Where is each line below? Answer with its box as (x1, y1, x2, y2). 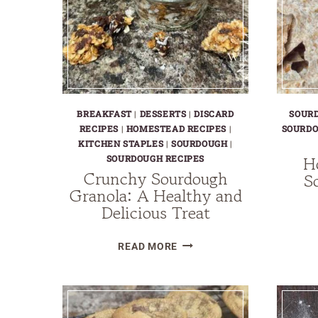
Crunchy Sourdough (83, 165, 228, 191)
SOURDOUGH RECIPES (106, 152, 205, 164)
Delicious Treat (101, 199, 210, 225)
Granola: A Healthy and (69, 182, 242, 208)
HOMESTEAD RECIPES (126, 122, 226, 134)
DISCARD (194, 107, 234, 119)
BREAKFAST (77, 107, 132, 119)
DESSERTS (139, 107, 187, 119)
